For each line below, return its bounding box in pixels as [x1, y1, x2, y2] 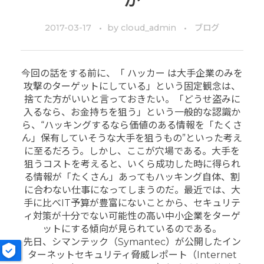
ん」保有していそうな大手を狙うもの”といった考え [22, 133, 242, 144]
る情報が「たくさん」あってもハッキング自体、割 [24, 171, 240, 183]
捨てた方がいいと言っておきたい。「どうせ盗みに [24, 94, 240, 105]
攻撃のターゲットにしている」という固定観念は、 [24, 81, 240, 93]
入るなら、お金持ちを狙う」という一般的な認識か [24, 107, 240, 118]
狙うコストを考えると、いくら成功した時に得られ [24, 159, 240, 170]
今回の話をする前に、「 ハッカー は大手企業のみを [21, 68, 243, 80]
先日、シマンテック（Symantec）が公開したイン [23, 236, 241, 248]
